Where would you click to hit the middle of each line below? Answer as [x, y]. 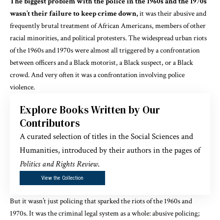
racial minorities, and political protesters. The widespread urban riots [108, 38]
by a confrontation [173, 51]
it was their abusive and [173, 14]
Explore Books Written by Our [90, 110]
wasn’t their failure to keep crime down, [75, 14]
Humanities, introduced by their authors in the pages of [110, 151]
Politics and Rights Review [59, 164]
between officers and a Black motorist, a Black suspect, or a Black [101, 63]
